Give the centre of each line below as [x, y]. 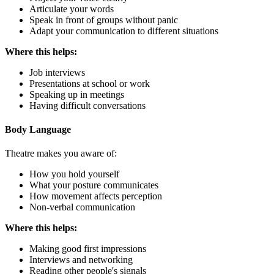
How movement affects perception [96, 196]
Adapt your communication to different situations [124, 31]
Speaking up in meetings [77, 94]
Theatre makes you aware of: [61, 154]
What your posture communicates [94, 185]
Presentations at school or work [90, 83]
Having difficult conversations [87, 105]
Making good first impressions [88, 249]
